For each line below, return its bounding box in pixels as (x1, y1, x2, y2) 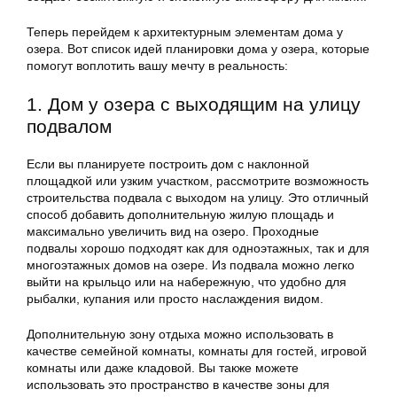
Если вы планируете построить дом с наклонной (27, 157, 309, 172)
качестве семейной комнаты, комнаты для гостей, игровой (27, 344, 367, 359)
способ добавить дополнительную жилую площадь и (27, 207, 334, 222)
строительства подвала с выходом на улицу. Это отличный (27, 191, 369, 206)
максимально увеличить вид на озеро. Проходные (27, 224, 319, 239)
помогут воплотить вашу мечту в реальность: (27, 58, 288, 74)
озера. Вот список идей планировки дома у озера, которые (27, 42, 370, 57)
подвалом (27, 116, 112, 137)
